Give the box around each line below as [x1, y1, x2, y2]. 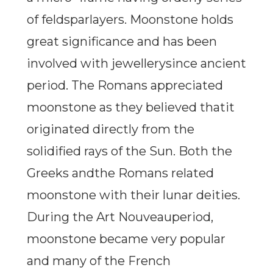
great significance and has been [26, 34, 217, 49]
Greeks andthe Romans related [26, 166, 214, 181]
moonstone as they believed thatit [26, 100, 235, 115]
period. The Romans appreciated [26, 78, 223, 93]
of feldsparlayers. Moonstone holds [26, 12, 233, 27]
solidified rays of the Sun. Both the [26, 144, 232, 159]
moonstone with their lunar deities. [26, 188, 240, 203]
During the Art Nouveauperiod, [26, 210, 213, 225]
